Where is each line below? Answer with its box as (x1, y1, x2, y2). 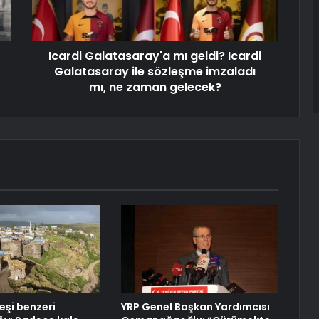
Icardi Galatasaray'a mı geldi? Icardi (48, 48, 261, 65)
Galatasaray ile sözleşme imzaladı (54, 63, 256, 80)
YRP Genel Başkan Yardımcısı (120, 300, 270, 315)
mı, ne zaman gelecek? (88, 79, 221, 96)
